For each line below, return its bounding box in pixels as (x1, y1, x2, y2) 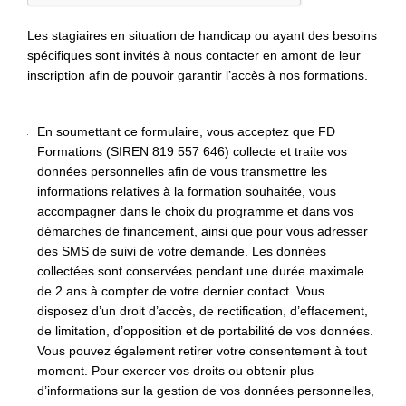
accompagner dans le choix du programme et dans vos (37, 204, 354, 219)
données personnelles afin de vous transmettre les (37, 164, 328, 179)
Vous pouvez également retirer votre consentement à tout (37, 343, 368, 359)
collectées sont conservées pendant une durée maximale (37, 264, 365, 279)
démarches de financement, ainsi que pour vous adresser (37, 224, 369, 239)
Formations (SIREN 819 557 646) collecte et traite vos (37, 144, 348, 159)
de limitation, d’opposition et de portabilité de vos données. (37, 324, 374, 339)
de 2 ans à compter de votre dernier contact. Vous (37, 284, 325, 299)
